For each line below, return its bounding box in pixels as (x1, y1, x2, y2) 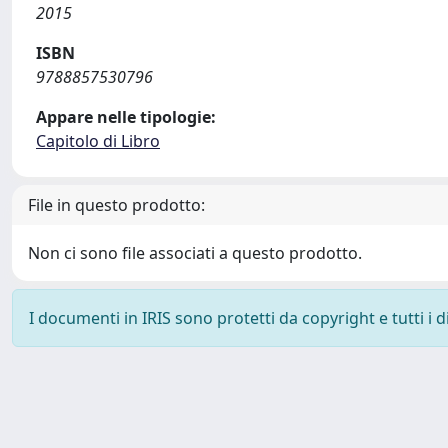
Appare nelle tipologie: (36, 106, 216, 128)
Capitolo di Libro (36, 130, 160, 152)
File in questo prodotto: (28, 194, 205, 216)
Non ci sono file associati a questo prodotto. (28, 242, 362, 264)
